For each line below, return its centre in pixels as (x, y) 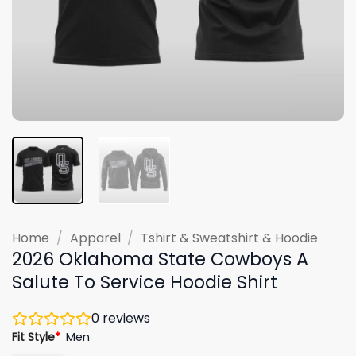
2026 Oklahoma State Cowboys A (160, 259)
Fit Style (33, 337)
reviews (125, 318)
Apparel (95, 238)
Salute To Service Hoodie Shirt (145, 282)
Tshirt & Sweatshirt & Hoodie (230, 238)
